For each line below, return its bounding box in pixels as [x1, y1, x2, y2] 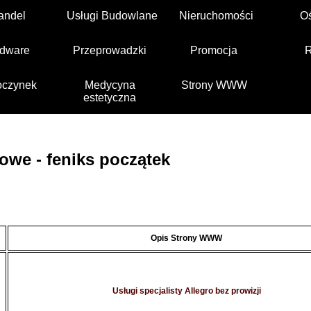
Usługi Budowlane [66, 10, 158, 22]
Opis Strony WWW [151, 233, 222, 243]
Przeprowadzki [73, 44, 146, 56]
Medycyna [84, 79, 135, 91]
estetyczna [83, 92, 136, 103]
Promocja [190, 44, 237, 56]
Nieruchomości [178, 10, 253, 22]
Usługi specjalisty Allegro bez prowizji [112, 286, 261, 296]
